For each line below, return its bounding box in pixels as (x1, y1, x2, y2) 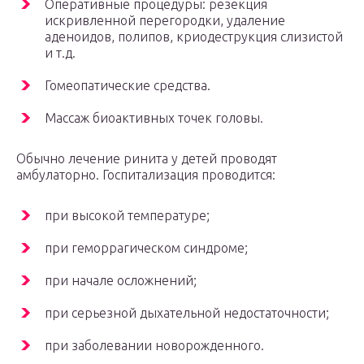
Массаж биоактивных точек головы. (45, 110, 263, 126)
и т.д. (45, 45, 76, 61)
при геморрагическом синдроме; (45, 240, 248, 256)
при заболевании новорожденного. (45, 338, 264, 353)
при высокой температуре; (45, 208, 210, 223)
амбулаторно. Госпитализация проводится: (16, 167, 275, 183)
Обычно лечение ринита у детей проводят (16, 151, 277, 167)
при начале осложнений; (45, 273, 197, 288)
